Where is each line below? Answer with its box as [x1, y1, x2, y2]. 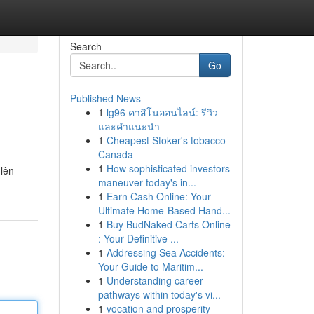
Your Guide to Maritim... [97, 259, 203, 273]
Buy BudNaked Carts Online [106, 217, 231, 231]
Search [69, 39, 102, 53]
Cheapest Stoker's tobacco [106, 133, 226, 147]
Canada [97, 147, 133, 161]
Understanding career [106, 273, 203, 287]
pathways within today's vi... [97, 287, 221, 301]
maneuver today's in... [97, 175, 196, 189]
